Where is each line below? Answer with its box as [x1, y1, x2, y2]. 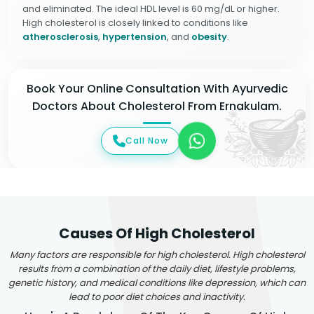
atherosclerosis [22, 30, 98, 43]
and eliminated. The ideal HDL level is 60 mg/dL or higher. [22, 2, 280, 15]
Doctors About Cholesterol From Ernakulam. [32, 98, 282, 114]
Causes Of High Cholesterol [59, 223, 255, 243]
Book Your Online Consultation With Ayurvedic [26, 81, 288, 97]
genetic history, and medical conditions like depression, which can [8, 275, 306, 289]
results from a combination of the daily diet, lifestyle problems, [18, 261, 296, 275]
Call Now [125, 134, 168, 146]
